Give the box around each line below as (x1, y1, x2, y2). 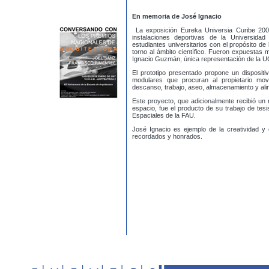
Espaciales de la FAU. (132, 112, 196, 119)
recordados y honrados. (132, 133, 202, 140)
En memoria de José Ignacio (132, 13, 222, 20)
